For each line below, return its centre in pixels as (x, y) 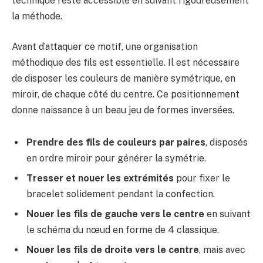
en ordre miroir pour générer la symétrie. (116, 159)
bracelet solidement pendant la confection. (121, 194)
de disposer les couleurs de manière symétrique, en (124, 78)
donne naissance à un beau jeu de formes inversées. (123, 110)
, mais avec (222, 250)
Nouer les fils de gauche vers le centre (115, 214)
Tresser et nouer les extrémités (100, 178)
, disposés (227, 143)
